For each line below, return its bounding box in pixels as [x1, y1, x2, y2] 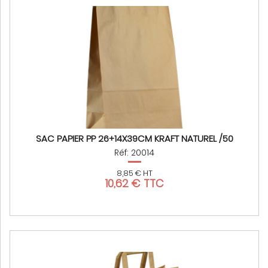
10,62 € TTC [105, 176, 164, 191]
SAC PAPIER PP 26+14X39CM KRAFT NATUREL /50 [35, 132, 233, 145]
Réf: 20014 [114, 147, 154, 159]
